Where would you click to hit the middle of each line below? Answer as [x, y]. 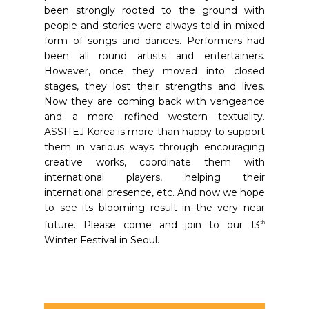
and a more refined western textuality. [154, 116]
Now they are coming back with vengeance [154, 101]
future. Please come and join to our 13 [152, 225]
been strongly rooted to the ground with [154, 10]
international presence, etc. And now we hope [154, 192]
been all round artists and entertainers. [154, 56]
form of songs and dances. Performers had [154, 40]
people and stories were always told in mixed [154, 25]
